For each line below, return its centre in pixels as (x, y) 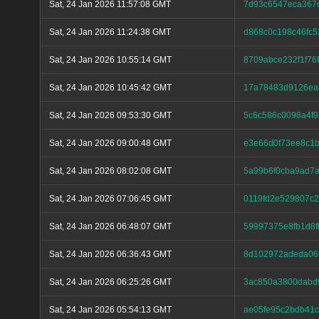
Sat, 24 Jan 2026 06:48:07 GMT (110, 227)
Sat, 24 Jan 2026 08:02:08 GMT (110, 171)
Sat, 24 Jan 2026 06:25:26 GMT (110, 282)
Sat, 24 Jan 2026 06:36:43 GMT (110, 255)
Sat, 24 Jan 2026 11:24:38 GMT (110, 32)
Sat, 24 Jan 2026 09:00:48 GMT (110, 143)
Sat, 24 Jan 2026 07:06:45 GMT (110, 199)
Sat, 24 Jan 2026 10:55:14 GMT (110, 60)
